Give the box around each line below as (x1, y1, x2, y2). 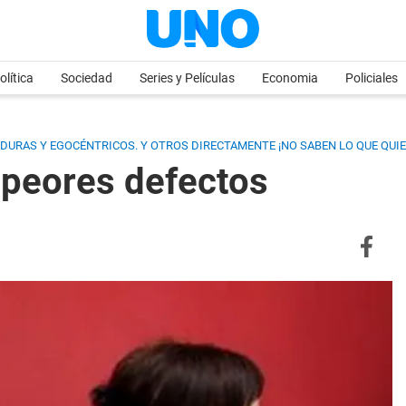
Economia (262, 71, 318, 85)
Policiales (345, 71, 398, 85)
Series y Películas (140, 71, 235, 85)
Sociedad (61, 71, 112, 85)
